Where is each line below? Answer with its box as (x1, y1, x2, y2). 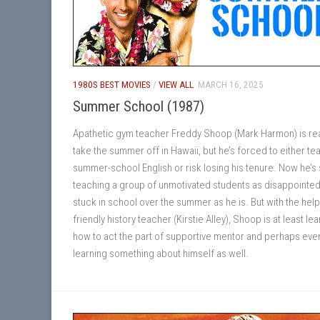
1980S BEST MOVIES (73, 79, 151, 90)
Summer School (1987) (73, 97, 204, 115)
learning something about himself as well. (73, 246, 249, 260)
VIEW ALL (159, 79, 194, 90)
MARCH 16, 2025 (198, 79, 264, 90)
